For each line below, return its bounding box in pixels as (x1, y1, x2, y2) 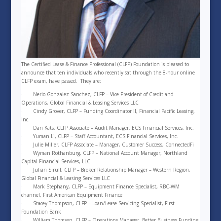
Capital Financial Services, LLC (21, 157, 90, 165)
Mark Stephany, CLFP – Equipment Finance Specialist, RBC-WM (31, 183, 180, 190)
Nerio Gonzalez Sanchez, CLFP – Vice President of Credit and (31, 90, 174, 98)
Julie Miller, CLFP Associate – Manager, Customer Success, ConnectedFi (31, 141, 194, 148)
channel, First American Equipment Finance (21, 191, 122, 198)
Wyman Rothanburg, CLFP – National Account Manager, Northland (31, 149, 187, 156)
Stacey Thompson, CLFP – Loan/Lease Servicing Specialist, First (31, 199, 175, 207)
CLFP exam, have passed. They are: (21, 77, 101, 84)
